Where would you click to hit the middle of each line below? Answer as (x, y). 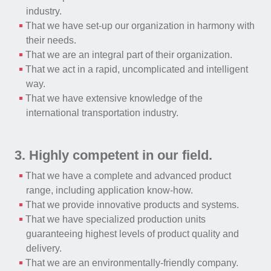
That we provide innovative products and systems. (132, 205)
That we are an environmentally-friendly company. (132, 263)
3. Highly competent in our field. (113, 155)
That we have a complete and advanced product (128, 176)
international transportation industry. (103, 113)
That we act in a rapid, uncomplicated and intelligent (136, 69)
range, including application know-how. (110, 190)
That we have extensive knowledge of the (114, 98)
